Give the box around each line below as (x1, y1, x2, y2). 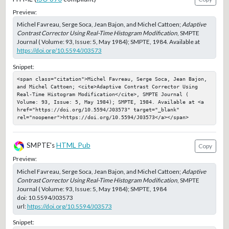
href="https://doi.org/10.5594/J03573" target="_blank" (16, 106, 179, 112)
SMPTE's (25, 141, 56, 150)
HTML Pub (56, 141, 90, 150)
